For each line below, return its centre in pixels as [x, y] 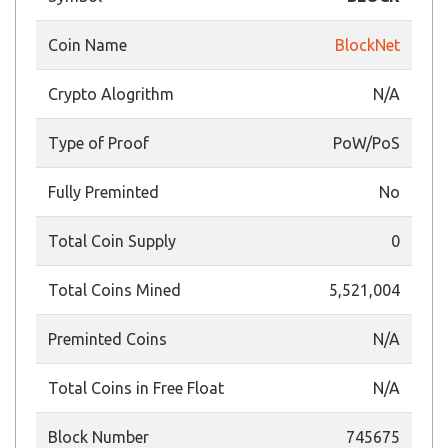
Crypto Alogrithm [111, 94]
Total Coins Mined [114, 290]
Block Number [98, 437]
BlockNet [367, 45]
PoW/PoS [366, 143]
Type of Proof [98, 143]
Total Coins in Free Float [136, 388]
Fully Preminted [103, 192]
